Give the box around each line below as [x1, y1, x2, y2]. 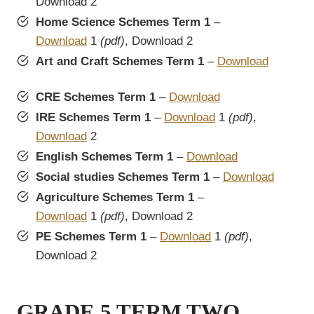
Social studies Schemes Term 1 [36, 170, 210, 184]
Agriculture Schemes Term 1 [36, 191, 194, 205]
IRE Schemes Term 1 [36, 111, 151, 125]
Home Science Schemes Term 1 [36, 15, 210, 29]
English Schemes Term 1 [36, 150, 173, 164]
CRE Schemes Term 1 [36, 90, 156, 104]
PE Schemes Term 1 [36, 230, 146, 244]
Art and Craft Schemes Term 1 [36, 55, 204, 69]
